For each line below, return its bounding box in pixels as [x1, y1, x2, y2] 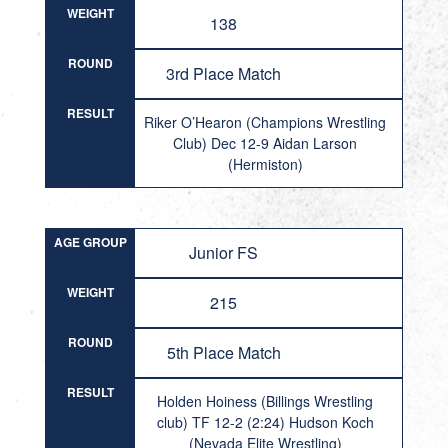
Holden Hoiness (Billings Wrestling [157, 391, 374, 411]
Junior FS [189, 241, 259, 264]
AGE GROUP [53, 233, 127, 251]
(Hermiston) [227, 154, 303, 174]
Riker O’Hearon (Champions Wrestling [144, 112, 387, 132]
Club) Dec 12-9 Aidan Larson [173, 133, 358, 153]
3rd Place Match [166, 62, 282, 85]
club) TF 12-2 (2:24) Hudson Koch [156, 412, 374, 432]
